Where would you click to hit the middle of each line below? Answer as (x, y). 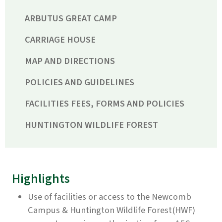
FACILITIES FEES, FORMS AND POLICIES (105, 104)
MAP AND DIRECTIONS (70, 61)
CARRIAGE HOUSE (60, 40)
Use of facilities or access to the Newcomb (110, 197)
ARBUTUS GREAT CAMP (71, 19)
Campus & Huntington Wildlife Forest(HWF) (111, 210)
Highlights (41, 179)
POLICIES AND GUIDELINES (80, 83)
